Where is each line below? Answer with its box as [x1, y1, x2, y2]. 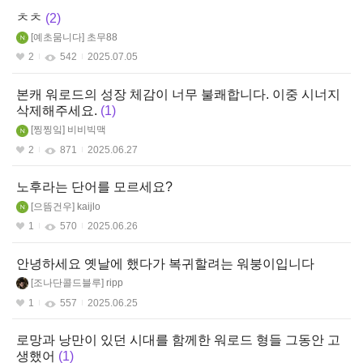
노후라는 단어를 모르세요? [16, 180, 173, 194]
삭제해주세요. [16, 104, 97, 118]
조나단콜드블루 [33, 276, 101, 288]
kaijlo [77, 200, 100, 212]
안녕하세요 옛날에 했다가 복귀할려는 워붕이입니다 [16, 256, 314, 271]
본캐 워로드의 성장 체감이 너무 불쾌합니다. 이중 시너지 [16, 87, 340, 101]
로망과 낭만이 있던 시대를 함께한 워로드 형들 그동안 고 [16, 333, 340, 348]
